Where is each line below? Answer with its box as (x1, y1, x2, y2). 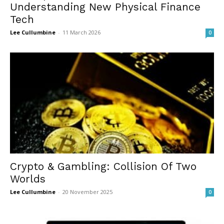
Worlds (10, 172, 45, 185)
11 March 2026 (62, 28, 100, 36)
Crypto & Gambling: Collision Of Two (10, 159, 196, 172)
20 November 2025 (62, 187, 112, 195)
